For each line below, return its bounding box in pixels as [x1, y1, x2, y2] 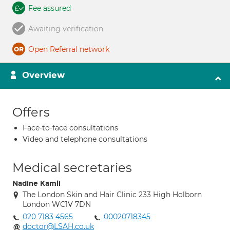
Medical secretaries [12, 160, 132, 175]
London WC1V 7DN [23, 200, 91, 209]
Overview [22, 70, 65, 81]
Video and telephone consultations [23, 135, 147, 144]
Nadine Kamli [12, 179, 61, 188]
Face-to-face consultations [23, 123, 118, 132]
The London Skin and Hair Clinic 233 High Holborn [23, 190, 202, 199]
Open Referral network [28, 45, 109, 54]
